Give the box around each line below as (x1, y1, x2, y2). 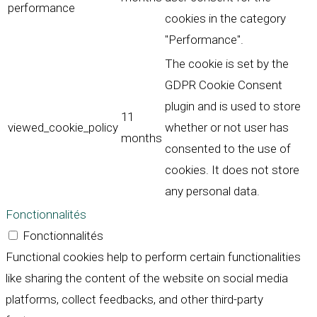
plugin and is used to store (165, 99, 301, 114)
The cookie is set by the (165, 57, 289, 71)
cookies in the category (165, 11, 286, 26)
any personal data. (165, 184, 260, 199)
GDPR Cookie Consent (165, 78, 282, 93)
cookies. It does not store (165, 163, 299, 178)
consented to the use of (165, 142, 291, 156)
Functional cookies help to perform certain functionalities (6, 250, 301, 265)
